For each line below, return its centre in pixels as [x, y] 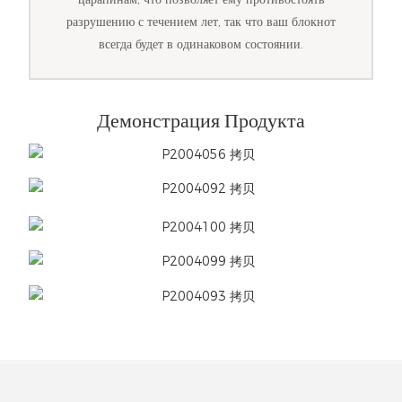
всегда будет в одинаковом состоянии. [201, 44]
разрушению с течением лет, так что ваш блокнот [201, 22]
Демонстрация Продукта [201, 121]
